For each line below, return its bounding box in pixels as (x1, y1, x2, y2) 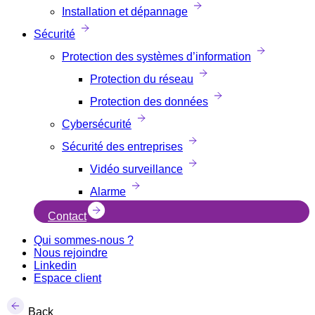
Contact (48, 210, 86, 222)
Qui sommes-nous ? (34, 234, 134, 246)
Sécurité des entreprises (62, 141, 183, 153)
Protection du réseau (90, 73, 193, 85)
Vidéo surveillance (90, 163, 183, 175)
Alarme (90, 186, 126, 198)
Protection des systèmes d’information (62, 51, 251, 63)
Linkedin (34, 259, 77, 271)
